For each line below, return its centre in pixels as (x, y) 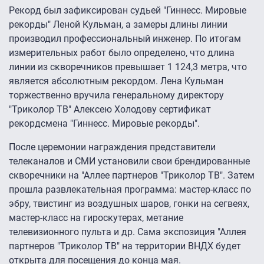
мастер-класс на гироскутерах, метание (96, 218)
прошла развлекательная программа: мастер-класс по (130, 190)
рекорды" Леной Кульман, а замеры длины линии (118, 25)
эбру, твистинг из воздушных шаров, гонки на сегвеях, (129, 204)
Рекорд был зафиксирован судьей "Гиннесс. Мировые (128, 11)
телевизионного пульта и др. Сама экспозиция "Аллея (128, 232)
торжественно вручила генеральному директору (116, 95)
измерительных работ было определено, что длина (122, 53)
